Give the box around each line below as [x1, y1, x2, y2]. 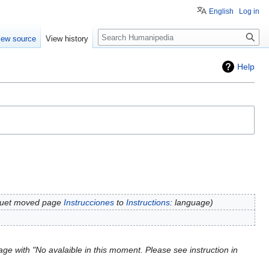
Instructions [125, 197, 170, 207]
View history [46, 34, 89, 44]
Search [97, 28, 138, 42]
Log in [239, 7, 259, 16]
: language [169, 197, 210, 207]
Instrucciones [63, 197, 114, 207]
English [209, 7, 234, 16]
